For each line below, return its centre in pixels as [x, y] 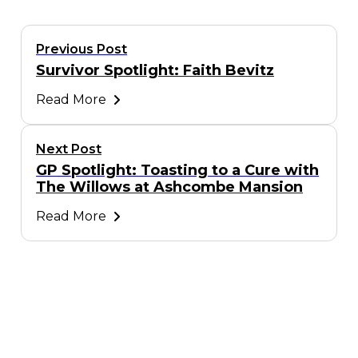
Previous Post [82, 50]
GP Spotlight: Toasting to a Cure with [177, 171]
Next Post [69, 149]
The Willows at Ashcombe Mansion [169, 187]
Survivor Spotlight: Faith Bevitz [155, 71]
